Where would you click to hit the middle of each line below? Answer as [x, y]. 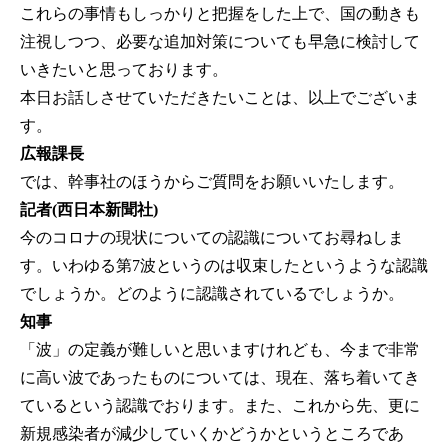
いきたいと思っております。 [124, 70]
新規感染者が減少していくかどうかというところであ [212, 434]
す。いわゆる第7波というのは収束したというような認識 [224, 266]
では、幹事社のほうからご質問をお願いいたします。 [212, 182]
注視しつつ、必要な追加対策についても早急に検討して [220, 42]
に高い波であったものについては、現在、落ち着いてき [220, 378]
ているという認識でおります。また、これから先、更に [220, 406]
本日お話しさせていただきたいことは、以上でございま [220, 98]
